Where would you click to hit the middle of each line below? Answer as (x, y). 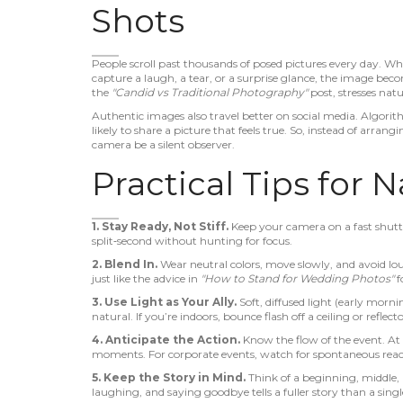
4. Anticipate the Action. (166, 340)
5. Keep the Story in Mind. (169, 377)
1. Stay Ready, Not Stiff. (160, 226)
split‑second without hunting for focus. (192, 241)
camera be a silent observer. (163, 144)
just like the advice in (146, 278)
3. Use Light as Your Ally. (164, 302)
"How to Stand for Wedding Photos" (297, 278)
